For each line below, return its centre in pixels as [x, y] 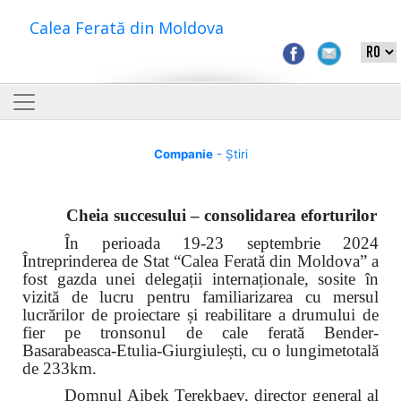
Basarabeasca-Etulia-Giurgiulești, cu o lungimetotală [200, 350]
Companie [183, 154]
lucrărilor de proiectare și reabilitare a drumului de [200, 314]
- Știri [230, 154]
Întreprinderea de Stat [98, 260]
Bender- [351, 332]
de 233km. [60, 368]
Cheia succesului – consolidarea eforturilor [222, 215]
